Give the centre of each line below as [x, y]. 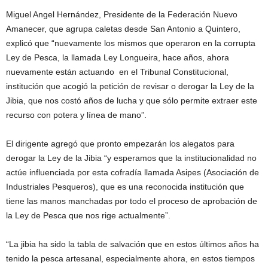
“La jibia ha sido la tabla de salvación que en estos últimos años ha [133, 244]
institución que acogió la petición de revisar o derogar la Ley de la [130, 86]
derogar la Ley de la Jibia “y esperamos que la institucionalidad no [131, 158]
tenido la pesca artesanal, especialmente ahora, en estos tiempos [130, 259]
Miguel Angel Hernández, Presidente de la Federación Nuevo [122, 15]
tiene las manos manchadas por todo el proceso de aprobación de [132, 201]
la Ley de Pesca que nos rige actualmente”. [88, 216]
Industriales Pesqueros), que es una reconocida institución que [125, 187]
